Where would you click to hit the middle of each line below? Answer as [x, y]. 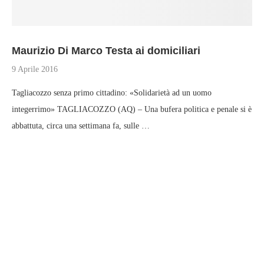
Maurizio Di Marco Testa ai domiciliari [106, 51]
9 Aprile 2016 [35, 69]
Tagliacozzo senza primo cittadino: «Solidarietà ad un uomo [112, 93]
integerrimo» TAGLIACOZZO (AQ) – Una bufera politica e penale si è [132, 109]
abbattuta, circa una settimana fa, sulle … [81, 126]
